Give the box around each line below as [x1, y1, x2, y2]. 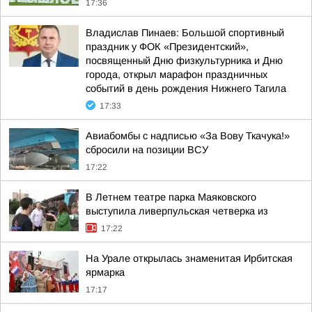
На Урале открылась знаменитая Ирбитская [86, 253, 292, 264]
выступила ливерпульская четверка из [86, 205, 268, 217]
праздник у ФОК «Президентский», [86, 41, 249, 52]
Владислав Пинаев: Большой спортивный [86, 27, 284, 38]
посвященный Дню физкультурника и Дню [86, 55, 283, 66]
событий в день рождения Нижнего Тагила [86, 83, 286, 94]
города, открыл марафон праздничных [86, 69, 267, 80]
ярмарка [86, 267, 125, 278]
